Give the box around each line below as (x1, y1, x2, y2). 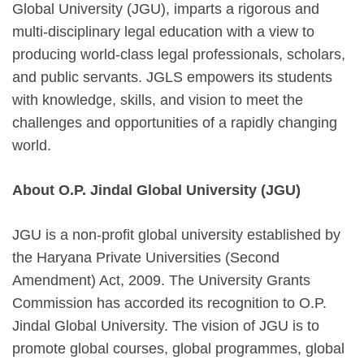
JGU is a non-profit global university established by (12, 226, 340, 243)
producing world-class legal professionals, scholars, (12, 45, 345, 63)
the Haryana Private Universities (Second (12, 249, 279, 266)
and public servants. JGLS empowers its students (12, 68, 332, 85)
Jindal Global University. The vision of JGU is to (12, 317, 319, 334)
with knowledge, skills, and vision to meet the (12, 91, 303, 108)
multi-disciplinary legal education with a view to (12, 23, 314, 40)
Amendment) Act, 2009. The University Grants (12, 271, 310, 288)
